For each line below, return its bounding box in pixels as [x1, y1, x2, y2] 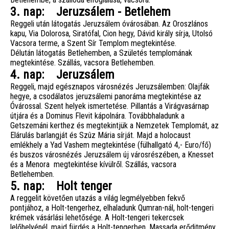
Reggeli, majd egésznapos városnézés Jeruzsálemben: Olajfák [10, 81, 210, 91]
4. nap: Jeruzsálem [10, 67, 114, 82]
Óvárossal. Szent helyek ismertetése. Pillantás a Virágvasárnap [10, 101, 209, 111]
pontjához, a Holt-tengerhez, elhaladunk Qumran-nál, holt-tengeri [10, 202, 214, 213]
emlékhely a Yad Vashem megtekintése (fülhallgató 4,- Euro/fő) [10, 140, 211, 150]
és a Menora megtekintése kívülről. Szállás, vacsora [10, 159, 176, 169]
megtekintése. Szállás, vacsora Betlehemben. [10, 57, 155, 67]
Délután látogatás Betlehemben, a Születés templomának [10, 48, 192, 58]
